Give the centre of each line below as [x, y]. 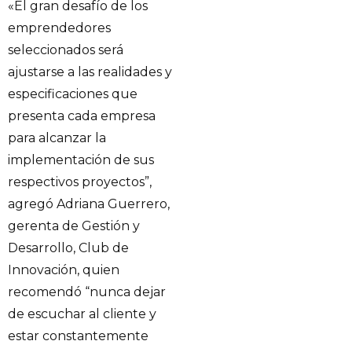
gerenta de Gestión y [74, 226]
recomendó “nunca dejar [87, 292]
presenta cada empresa [82, 116]
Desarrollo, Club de [68, 248]
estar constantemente [78, 336]
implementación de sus [81, 160]
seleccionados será [66, 50]
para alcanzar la [57, 138]
